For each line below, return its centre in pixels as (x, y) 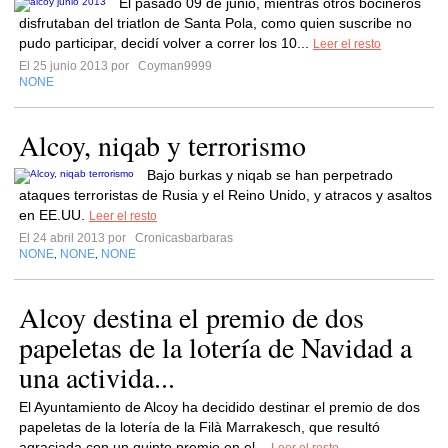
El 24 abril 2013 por (75, 238)
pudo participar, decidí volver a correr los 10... (166, 43)
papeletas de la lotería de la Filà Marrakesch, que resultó (199, 427)
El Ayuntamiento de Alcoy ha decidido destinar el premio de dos (219, 407)
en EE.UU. (54, 215)
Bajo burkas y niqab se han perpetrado (270, 175)
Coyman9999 (173, 66)
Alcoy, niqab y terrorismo (162, 145)
